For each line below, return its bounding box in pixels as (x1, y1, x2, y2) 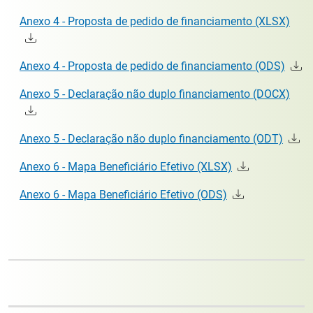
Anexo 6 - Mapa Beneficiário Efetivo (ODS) (20, 187, 227, 201)
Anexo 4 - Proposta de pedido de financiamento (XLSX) (20, 14, 290, 28)
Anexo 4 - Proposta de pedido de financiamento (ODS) (20, 59, 285, 73)
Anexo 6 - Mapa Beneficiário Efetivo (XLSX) (20, 159, 232, 173)
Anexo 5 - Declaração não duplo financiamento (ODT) (20, 131, 283, 145)
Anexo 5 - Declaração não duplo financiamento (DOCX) (20, 87, 290, 101)
